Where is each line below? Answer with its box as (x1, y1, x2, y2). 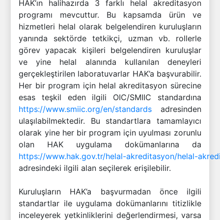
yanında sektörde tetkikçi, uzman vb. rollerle (19, 33, 201, 43)
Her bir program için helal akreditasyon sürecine (19, 81, 201, 90)
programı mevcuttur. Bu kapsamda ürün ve (19, 10, 201, 20)
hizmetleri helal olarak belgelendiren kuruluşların (19, 22, 201, 31)
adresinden (152, 104, 201, 114)
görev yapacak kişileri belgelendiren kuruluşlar (19, 45, 201, 55)
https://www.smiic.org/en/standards (19, 104, 152, 114)
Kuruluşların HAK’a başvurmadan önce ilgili (19, 187, 201, 196)
